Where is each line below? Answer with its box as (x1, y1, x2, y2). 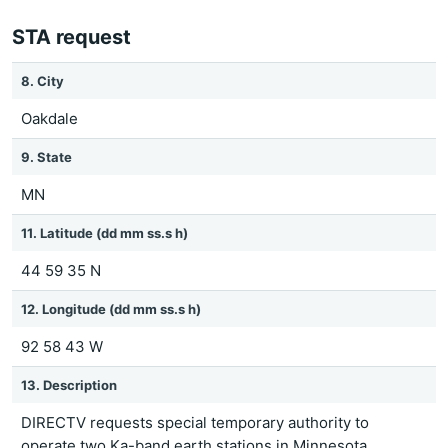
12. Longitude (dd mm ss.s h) (21, 301, 201, 317)
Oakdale (21, 109, 78, 128)
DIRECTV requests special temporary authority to (21, 413, 369, 432)
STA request (12, 25, 131, 49)
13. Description (21, 377, 117, 393)
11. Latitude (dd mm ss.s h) (21, 225, 188, 241)
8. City (21, 73, 64, 89)
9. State (21, 149, 72, 165)
